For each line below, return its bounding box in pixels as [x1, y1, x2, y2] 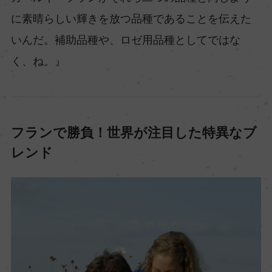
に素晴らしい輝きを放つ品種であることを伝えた [10, 12, 251, 25]
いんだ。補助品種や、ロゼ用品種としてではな [10, 33, 240, 46]
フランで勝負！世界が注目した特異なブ [10, 124, 257, 141]
